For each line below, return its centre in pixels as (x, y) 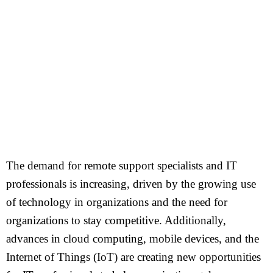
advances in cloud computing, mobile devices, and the (133, 239)
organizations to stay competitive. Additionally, (116, 220)
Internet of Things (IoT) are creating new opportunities (133, 257)
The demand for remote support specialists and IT (122, 165)
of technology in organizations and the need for (117, 202)
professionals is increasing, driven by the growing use (131, 184)
